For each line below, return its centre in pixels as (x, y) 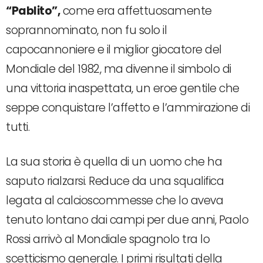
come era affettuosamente (136, 11)
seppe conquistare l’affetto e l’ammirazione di (128, 108)
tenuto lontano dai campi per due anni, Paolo (127, 220)
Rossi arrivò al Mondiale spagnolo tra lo (108, 240)
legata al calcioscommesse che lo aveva (114, 201)
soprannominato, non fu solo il (86, 31)
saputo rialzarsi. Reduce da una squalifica (115, 181)
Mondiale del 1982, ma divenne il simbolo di (119, 69)
